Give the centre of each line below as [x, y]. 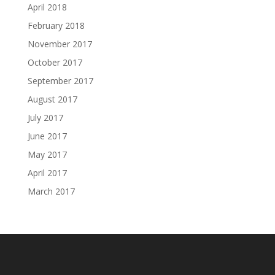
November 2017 [60, 44]
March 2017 [51, 192]
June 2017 [47, 136]
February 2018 [56, 26]
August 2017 [52, 99]
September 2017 [60, 81]
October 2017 [55, 63]
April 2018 [47, 7]
